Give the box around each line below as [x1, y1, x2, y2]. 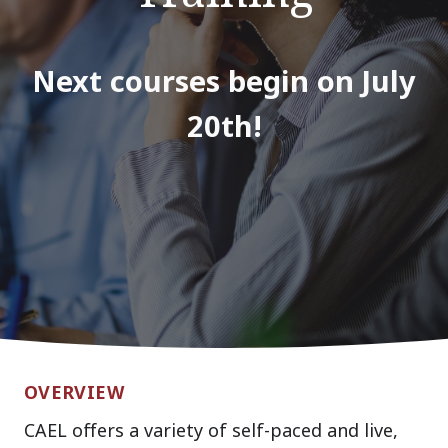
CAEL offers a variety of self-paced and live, [24, 418, 398, 443]
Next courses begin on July [32, 61, 416, 101]
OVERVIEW [24, 380, 124, 405]
